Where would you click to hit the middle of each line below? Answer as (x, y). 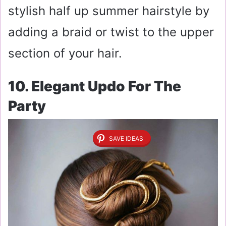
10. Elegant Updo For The (95, 87)
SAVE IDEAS (126, 138)
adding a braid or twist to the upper (111, 32)
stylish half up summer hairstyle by (109, 11)
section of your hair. (65, 53)
